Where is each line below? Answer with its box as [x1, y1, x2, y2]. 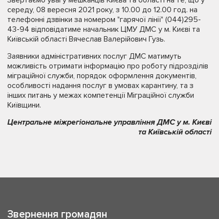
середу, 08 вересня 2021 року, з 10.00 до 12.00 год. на [7, 4, 197, 15]
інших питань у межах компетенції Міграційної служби [7, 90, 194, 100]
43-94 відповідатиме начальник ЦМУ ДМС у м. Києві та [7, 24, 200, 34]
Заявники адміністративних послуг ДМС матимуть [7, 51, 181, 61]
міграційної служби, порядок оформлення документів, [7, 70, 197, 81]
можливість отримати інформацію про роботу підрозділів [7, 61, 208, 71]
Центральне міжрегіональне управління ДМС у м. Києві [7, 117, 212, 127]
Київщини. [7, 100, 41, 110]
